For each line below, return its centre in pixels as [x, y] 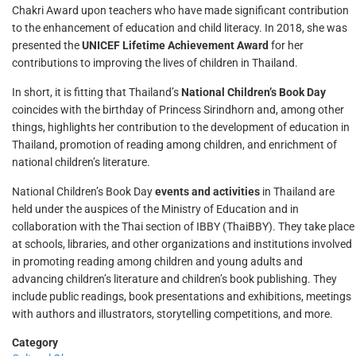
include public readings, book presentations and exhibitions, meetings [182, 296]
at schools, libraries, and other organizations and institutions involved [182, 244]
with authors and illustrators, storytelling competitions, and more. [172, 314]
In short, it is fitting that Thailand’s [97, 92]
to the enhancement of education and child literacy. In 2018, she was [180, 28]
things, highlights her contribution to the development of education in [181, 127]
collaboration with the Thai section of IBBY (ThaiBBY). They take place [183, 226]
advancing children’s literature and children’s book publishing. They [174, 279]
